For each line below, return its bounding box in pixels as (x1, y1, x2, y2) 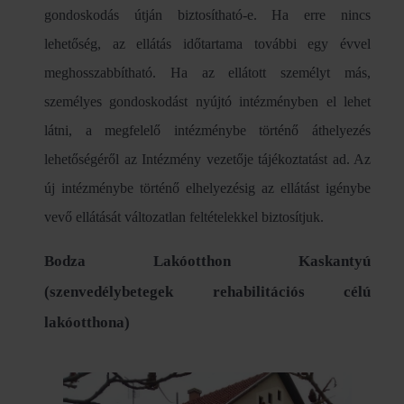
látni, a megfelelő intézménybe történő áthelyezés (44, 123, 371, 139)
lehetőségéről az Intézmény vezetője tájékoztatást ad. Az (44, 151, 371, 168)
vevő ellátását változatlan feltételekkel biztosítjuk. (44, 209, 324, 225)
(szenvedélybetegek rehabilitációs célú (44, 283, 371, 301)
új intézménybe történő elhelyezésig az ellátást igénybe (44, 180, 371, 197)
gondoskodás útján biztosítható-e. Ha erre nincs (44, 7, 371, 23)
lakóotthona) (44, 314, 130, 332)
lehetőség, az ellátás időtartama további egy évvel (44, 36, 371, 52)
